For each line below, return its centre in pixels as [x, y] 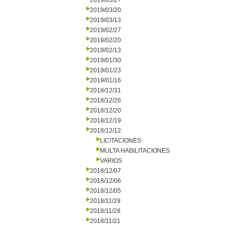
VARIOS [111, 161]
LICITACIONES [121, 141]
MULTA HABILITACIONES [135, 151]
